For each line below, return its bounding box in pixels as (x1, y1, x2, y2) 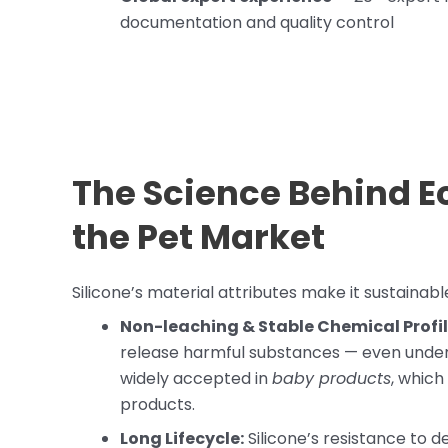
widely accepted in (120, 366, 272, 390)
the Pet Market (72, 213, 325, 262)
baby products (272, 366, 391, 390)
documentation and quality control (120, 11, 394, 35)
